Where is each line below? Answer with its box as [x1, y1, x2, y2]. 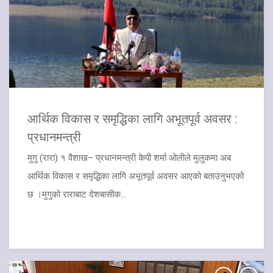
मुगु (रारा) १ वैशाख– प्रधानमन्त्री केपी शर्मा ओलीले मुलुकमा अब [27, 152, 231, 164]
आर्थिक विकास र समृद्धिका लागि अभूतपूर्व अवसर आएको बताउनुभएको [27, 171, 244, 182]
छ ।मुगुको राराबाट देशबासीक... [27, 189, 126, 200]
